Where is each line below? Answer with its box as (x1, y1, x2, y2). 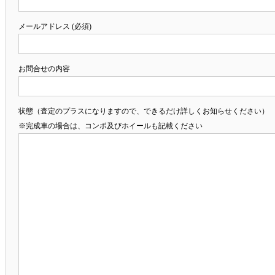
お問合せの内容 (18, 64, 70, 73)
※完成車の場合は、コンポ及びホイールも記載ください (18, 121, 203, 130)
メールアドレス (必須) (18, 21, 91, 31)
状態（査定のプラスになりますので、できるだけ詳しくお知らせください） (18, 106, 269, 115)
